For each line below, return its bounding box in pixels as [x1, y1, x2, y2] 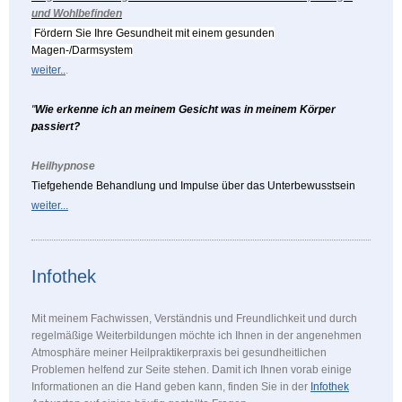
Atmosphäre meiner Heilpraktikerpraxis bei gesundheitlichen [31, 345, 327, 359]
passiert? [31, 119, 80, 133]
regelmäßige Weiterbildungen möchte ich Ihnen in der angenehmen [31, 328, 362, 342]
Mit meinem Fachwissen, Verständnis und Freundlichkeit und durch [31, 311, 357, 325]
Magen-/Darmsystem [31, 43, 133, 57]
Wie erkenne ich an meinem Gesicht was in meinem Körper [35, 102, 336, 116]
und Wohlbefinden [31, 6, 122, 20]
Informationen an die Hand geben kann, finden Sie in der [31, 380, 308, 393]
